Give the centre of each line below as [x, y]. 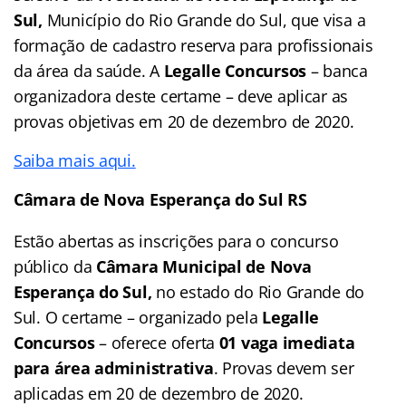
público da [55, 266]
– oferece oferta [157, 342]
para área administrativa [114, 367]
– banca [337, 70]
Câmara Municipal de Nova [204, 266]
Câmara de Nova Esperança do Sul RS [160, 199]
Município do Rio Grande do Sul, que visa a [204, 19]
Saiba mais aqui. [75, 160]
